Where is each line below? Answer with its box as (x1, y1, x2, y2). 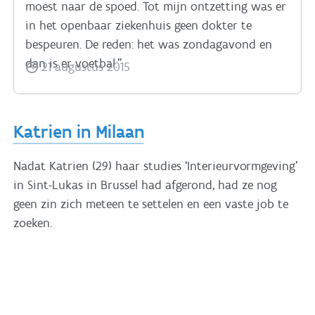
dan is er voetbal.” (25, 55, 122, 71)
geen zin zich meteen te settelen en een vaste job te (13, 195, 288, 212)
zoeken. (13, 214, 52, 231)
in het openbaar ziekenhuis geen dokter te (25, 17, 252, 33)
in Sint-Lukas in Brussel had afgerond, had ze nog (13, 176, 277, 193)
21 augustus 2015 (37, 59, 130, 75)
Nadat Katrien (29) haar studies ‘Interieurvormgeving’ (13, 157, 297, 174)
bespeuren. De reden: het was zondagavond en (25, 36, 272, 52)
